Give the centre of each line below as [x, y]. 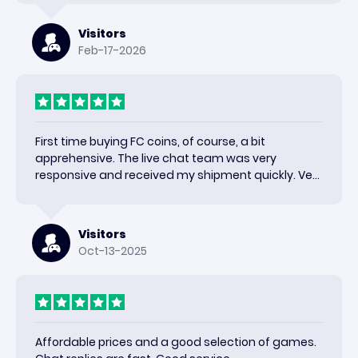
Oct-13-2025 [113, 251]
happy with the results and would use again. [159, 192]
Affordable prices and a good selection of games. [176, 342]
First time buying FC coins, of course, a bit [150, 141]
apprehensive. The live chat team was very [156, 158]
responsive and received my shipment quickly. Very [179, 175]
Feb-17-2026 [112, 50]
